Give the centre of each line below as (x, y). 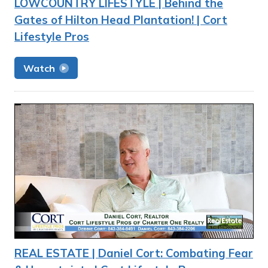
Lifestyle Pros (52, 36)
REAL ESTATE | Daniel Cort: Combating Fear (134, 253)
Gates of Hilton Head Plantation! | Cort (121, 20)
